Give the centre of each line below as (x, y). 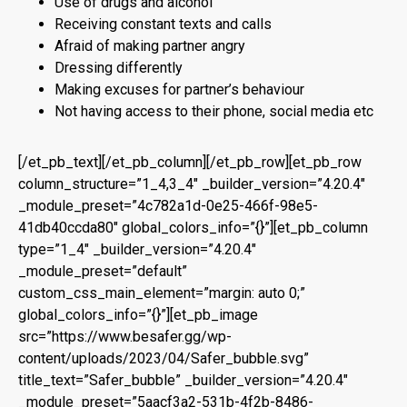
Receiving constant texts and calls (163, 24)
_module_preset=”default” (103, 271)
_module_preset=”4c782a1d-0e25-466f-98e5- (168, 206)
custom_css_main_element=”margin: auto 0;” (162, 293)
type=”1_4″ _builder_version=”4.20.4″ (137, 249)
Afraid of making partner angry (150, 46)
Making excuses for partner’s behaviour (179, 89)
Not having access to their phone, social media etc (214, 111)
